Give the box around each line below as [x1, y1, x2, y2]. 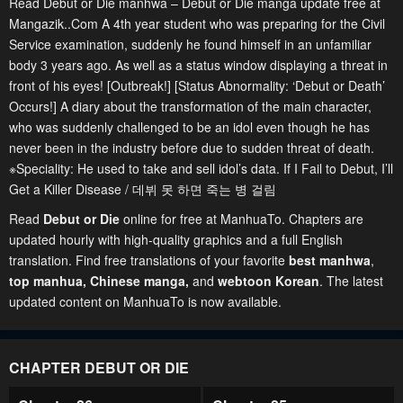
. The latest [319, 272, 383, 290]
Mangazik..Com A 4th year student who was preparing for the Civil [9, 14, 385, 32]
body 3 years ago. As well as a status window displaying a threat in [9, 56, 388, 74]
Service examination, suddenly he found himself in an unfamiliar [9, 35, 372, 53]
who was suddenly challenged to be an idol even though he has [9, 118, 370, 136]
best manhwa [289, 251, 371, 269]
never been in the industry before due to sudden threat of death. [9, 139, 374, 157]
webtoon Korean [218, 272, 319, 290]
